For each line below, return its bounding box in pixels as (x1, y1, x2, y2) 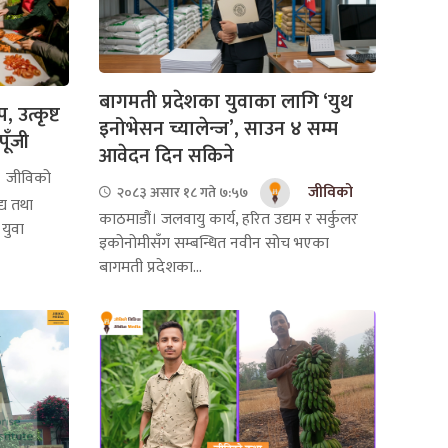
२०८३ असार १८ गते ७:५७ (113, 181, 248, 205)
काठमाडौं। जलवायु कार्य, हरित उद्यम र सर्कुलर (98, 205, 358, 233)
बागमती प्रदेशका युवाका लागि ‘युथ (98, 84, 353, 119)
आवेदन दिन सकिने (98, 138, 234, 173)
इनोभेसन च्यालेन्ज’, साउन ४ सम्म (98, 111, 338, 146)
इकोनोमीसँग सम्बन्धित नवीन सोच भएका (98, 229, 329, 257)
